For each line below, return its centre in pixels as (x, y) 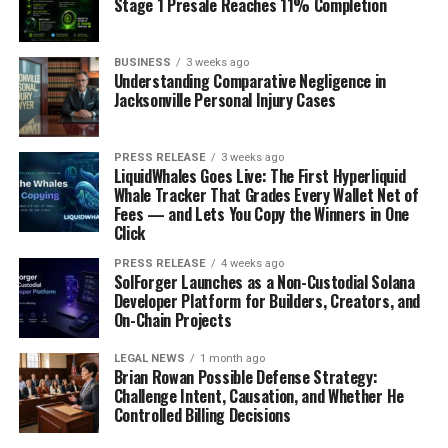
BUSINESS (142, 62)
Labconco (106, 267)
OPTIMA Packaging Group (171, 375)
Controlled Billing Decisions (202, 414)
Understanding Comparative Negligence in (250, 80)
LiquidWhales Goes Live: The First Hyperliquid (259, 175)
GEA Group (112, 81)
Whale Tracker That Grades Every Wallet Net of (266, 194)
